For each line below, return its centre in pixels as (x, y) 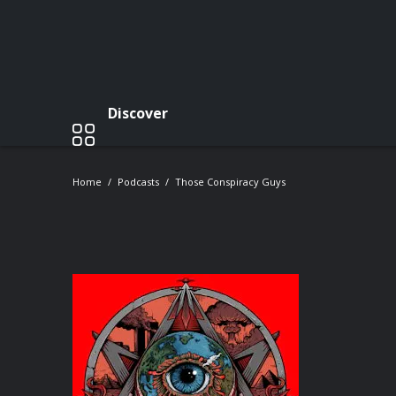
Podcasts (138, 182)
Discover (138, 113)
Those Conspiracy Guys (230, 182)
